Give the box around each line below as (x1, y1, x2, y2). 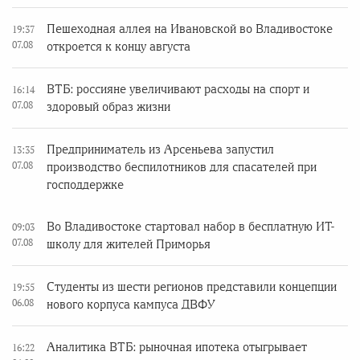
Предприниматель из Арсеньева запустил (47, 142, 274, 156)
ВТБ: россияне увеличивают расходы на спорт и (47, 82, 309, 96)
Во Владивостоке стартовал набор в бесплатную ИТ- (47, 219, 334, 233)
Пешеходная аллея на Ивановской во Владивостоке (47, 22, 333, 35)
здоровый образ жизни (47, 100, 170, 113)
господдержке (47, 178, 124, 191)
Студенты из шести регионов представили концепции (47, 280, 337, 293)
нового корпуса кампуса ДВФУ (47, 297, 215, 311)
